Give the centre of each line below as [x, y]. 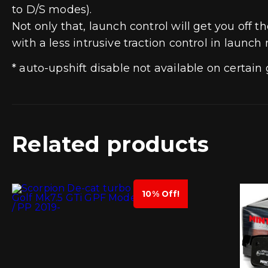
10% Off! [161, 194]
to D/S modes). [52, 9]
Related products [111, 144]
